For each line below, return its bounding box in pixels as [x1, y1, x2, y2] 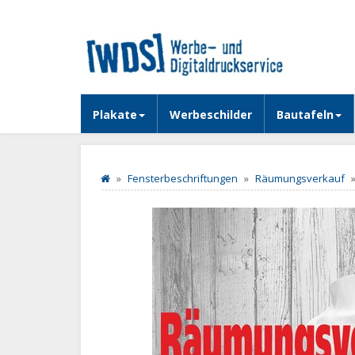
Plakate [93, 107, 137, 122]
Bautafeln [277, 107, 334, 122]
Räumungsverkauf [255, 171, 345, 185]
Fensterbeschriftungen [128, 171, 238, 185]
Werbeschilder [170, 107, 252, 122]
